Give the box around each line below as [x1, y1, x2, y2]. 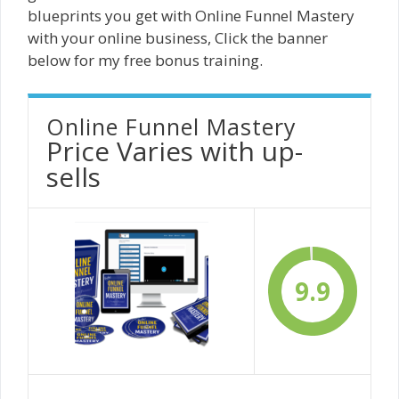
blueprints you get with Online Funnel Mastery [28, 4, 354, 26]
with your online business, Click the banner [28, 27, 328, 48]
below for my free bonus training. [28, 49, 263, 70]
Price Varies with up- [46, 133, 303, 170]
